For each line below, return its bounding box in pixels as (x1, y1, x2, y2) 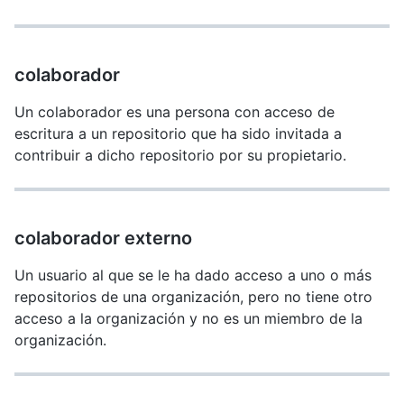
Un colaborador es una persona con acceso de (14, 103, 335, 121)
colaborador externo (14, 227, 192, 249)
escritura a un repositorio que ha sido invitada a (14, 124, 342, 142)
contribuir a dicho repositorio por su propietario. (14, 146, 346, 164)
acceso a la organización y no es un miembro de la (14, 309, 363, 327)
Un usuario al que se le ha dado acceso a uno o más (14, 266, 372, 284)
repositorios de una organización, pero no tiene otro (14, 288, 372, 306)
